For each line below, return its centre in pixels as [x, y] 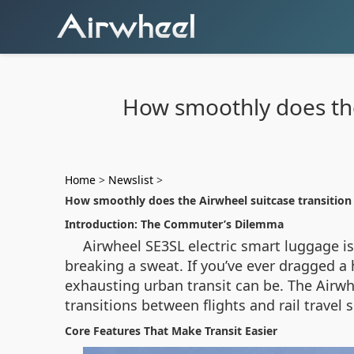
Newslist [131, 180]
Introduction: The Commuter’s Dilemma [174, 224]
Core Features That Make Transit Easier [171, 331]
